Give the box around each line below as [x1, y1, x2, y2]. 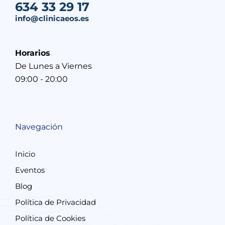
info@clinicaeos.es [15, 14, 89, 23]
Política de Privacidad [15, 197, 96, 207]
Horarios [15, 48, 50, 58]
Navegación [15, 122, 63, 132]
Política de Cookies [15, 213, 85, 223]
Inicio [15, 149, 35, 159]
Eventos [15, 165, 45, 175]
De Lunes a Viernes [15, 61, 92, 71]
